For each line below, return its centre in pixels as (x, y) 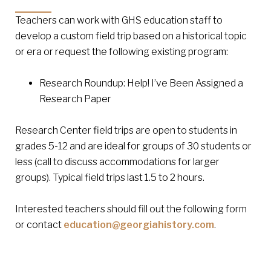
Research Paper (75, 99)
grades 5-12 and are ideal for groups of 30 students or (133, 146)
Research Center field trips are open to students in (126, 130)
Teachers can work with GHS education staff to (119, 20)
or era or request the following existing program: (122, 51)
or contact (39, 224)
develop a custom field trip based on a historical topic (131, 36)
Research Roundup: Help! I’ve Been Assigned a (141, 83)
